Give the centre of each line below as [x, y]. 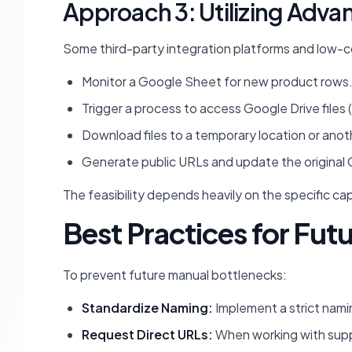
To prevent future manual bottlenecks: [175, 275]
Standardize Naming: [147, 308]
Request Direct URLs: [147, 334]
